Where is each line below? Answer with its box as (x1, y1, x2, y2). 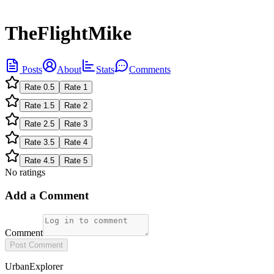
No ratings (5, 166, 45, 177)
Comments (129, 64, 171, 75)
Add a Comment (5, 189, 89, 202)
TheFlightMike (5, 22, 131, 45)
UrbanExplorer (5, 261, 63, 272)
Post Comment (10, 240, 63, 250)
